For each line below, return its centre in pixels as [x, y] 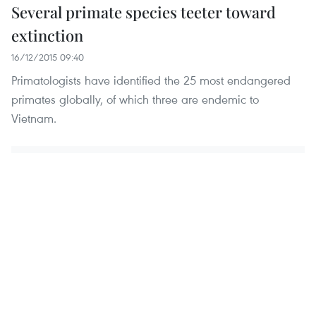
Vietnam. [34, 118]
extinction [47, 35]
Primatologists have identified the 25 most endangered [151, 80]
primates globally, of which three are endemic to [135, 99]
